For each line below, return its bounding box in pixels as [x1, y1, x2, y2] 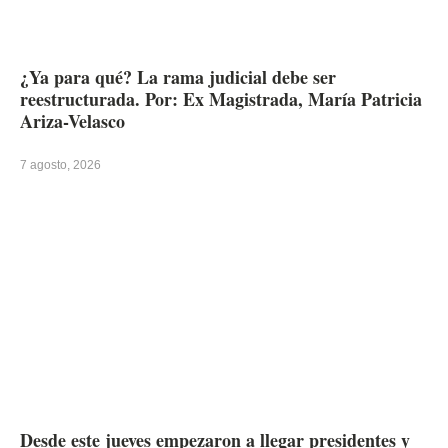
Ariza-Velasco [20, 107, 125, 134]
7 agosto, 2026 [20, 157, 101, 172]
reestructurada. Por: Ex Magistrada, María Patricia [20, 85, 422, 112]
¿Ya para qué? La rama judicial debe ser [20, 63, 336, 90]
